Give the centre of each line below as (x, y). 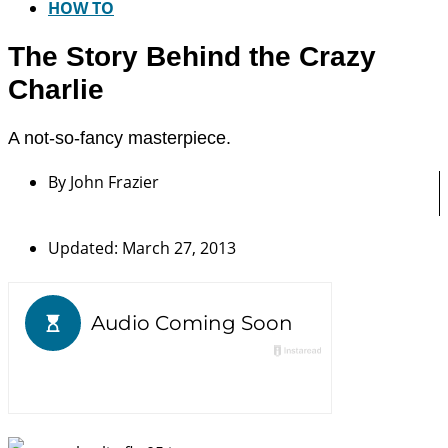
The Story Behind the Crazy (192, 56)
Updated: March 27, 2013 (142, 247)
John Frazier (112, 181)
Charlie (56, 89)
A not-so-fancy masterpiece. (119, 137)
